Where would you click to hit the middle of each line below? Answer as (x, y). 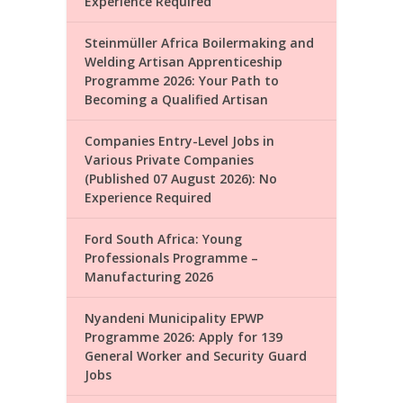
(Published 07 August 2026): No (181, 178)
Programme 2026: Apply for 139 (184, 336)
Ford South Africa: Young (163, 238)
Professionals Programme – (171, 257)
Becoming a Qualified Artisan (176, 99)
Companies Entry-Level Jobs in (179, 140)
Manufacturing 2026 (149, 276)
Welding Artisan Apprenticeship (184, 61)
